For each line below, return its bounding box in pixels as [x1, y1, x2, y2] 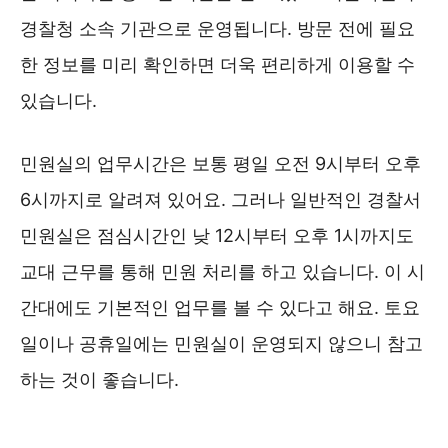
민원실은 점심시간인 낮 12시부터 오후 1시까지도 [20, 225, 414, 246]
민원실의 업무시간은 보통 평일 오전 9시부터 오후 [20, 153, 421, 174]
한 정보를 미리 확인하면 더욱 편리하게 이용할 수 [20, 54, 415, 75]
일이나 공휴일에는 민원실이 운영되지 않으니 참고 [20, 333, 423, 354]
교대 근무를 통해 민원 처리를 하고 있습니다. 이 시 [20, 261, 425, 282]
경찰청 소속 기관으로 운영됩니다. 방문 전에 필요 [20, 18, 415, 39]
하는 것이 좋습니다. [20, 369, 179, 390]
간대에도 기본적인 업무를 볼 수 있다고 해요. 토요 [20, 297, 420, 318]
